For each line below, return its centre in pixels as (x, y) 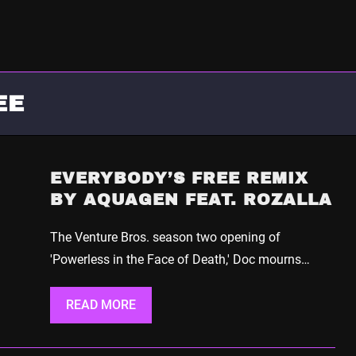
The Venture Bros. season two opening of (165, 237)
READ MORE (101, 304)
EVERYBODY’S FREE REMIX (179, 178)
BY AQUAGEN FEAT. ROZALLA (191, 199)
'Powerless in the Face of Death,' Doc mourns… (180, 259)
